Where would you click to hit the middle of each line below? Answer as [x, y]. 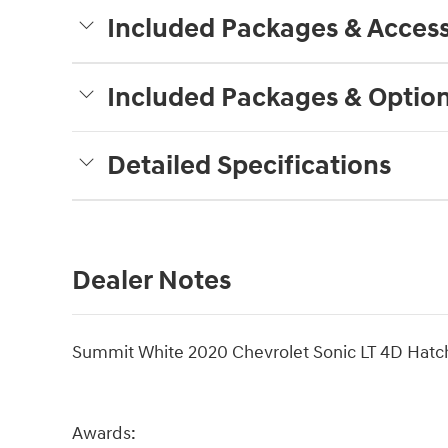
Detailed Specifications [249, 166]
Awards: [104, 434]
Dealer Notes [151, 281]
